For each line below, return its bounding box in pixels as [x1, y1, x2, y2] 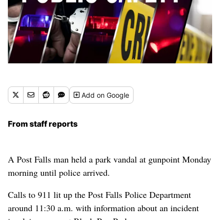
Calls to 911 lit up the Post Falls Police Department [8, 188, 191, 200]
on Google [97, 90, 130, 99]
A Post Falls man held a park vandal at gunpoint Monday [8, 153, 211, 165]
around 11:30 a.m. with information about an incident [8, 201, 199, 214]
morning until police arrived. [8, 166, 110, 178]
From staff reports [8, 118, 78, 129]
